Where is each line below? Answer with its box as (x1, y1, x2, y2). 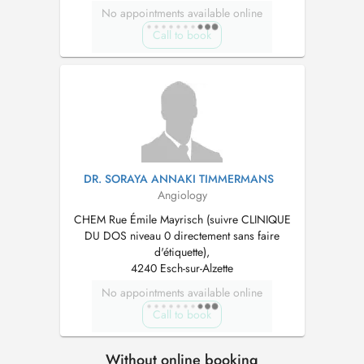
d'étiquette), (154, 244, 210, 260)
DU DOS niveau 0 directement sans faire (84, 227, 279, 244)
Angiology (157, 187, 207, 203)
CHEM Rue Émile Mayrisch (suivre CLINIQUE (73, 211, 291, 227)
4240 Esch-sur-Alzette (131, 260, 233, 276)
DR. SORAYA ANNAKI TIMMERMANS (83, 171, 274, 187)
